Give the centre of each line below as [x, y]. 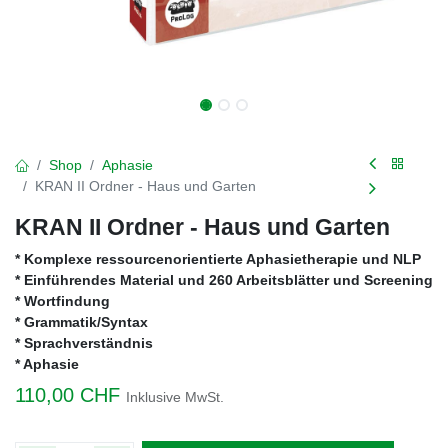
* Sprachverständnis [84, 343]
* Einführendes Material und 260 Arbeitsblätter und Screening [224, 280]
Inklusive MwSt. [175, 397]
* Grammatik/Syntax [81, 322]
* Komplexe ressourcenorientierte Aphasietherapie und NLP [218, 259]
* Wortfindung [62, 301]
